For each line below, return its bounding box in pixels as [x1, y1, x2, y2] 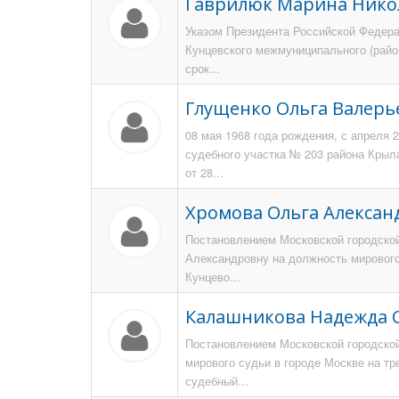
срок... [185, 60, 220, 77]
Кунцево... [185, 268, 240, 285]
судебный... [185, 372, 248, 389]
